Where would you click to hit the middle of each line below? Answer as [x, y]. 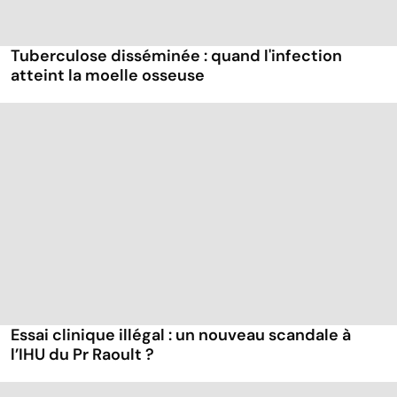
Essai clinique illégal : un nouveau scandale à [181, 335]
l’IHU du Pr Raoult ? [82, 355]
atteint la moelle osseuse [108, 76]
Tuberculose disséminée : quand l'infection [176, 56]
